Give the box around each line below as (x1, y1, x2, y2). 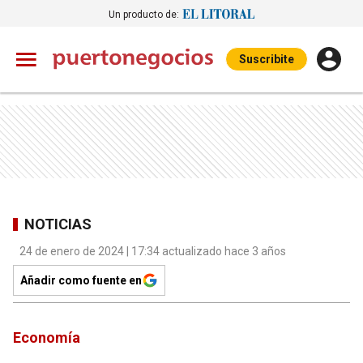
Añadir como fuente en (20, 274, 142, 287)
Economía (13, 329, 80, 346)
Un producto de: (109, 8, 179, 20)
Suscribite (239, 53, 294, 66)
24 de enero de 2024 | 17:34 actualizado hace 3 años (19, 245, 286, 258)
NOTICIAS (24, 215, 92, 233)
